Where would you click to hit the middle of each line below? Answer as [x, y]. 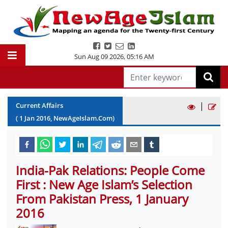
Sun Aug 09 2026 [99, 56]
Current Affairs [39, 105]
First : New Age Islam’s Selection [104, 184]
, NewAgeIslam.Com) [82, 118]
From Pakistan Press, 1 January [102, 199]
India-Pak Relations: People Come [110, 170]
